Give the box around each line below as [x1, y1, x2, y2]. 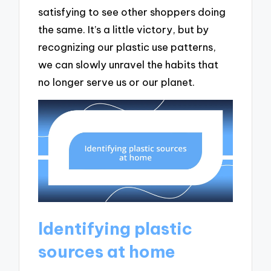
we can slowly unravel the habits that [38, 57, 219, 71]
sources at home [38, 240, 176, 262]
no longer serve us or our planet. [38, 75, 195, 88]
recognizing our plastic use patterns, [38, 40, 217, 53]
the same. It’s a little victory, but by [38, 22, 209, 36]
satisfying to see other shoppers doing [38, 5, 226, 18]
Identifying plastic [38, 217, 193, 239]
